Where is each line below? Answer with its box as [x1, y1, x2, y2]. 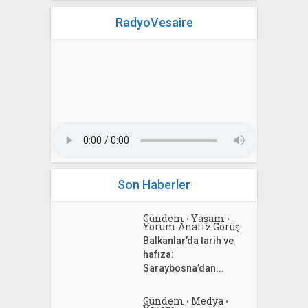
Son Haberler [118, 177, 190, 192]
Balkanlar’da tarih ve [143, 235, 234, 247]
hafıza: [143, 249, 175, 261]
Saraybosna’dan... [143, 263, 225, 274]
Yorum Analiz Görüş [143, 220, 241, 234]
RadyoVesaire [115, 15, 193, 30]
